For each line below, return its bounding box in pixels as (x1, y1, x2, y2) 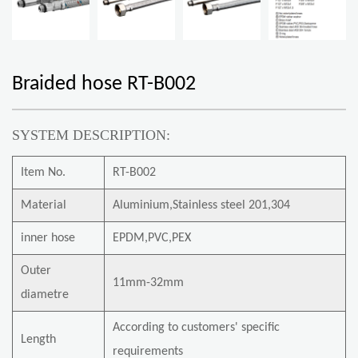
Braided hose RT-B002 (12, 73, 196, 95)
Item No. (21, 165, 66, 179)
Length (21, 332, 56, 346)
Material (21, 198, 66, 212)
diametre (21, 288, 69, 301)
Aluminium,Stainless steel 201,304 (113, 198, 290, 212)
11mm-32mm (113, 276, 184, 289)
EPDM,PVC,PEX (113, 231, 191, 245)
